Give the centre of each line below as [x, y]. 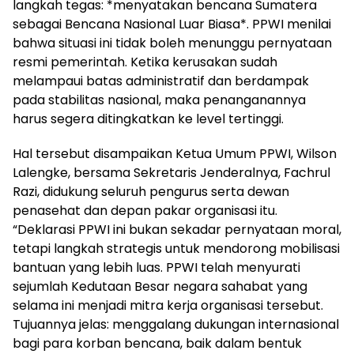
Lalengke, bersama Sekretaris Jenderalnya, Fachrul [171, 172]
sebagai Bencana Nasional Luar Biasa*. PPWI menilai [172, 24]
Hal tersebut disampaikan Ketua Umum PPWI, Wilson [175, 153]
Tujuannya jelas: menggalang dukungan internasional [176, 324]
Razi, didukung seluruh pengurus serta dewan [151, 191]
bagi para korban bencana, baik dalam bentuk [157, 343]
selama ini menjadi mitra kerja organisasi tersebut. [168, 305]
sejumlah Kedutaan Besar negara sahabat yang [160, 286]
